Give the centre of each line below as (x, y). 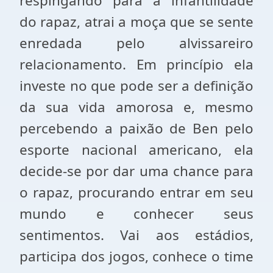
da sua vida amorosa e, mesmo (136, 107)
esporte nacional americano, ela (136, 150)
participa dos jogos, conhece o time (136, 256)
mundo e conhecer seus (136, 214)
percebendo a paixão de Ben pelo (136, 128)
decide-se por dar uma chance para (136, 171)
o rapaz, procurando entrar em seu (136, 192)
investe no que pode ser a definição (136, 86)
